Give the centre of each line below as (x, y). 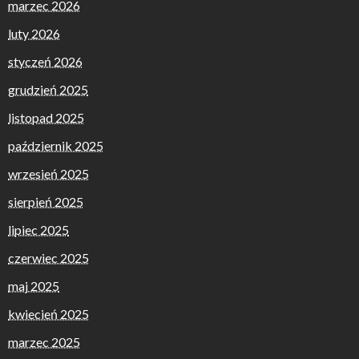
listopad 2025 (46, 117)
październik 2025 (56, 145)
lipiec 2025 (38, 229)
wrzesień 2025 (48, 173)
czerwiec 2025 (48, 257)
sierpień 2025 (46, 201)
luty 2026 (34, 33)
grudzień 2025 (48, 89)
